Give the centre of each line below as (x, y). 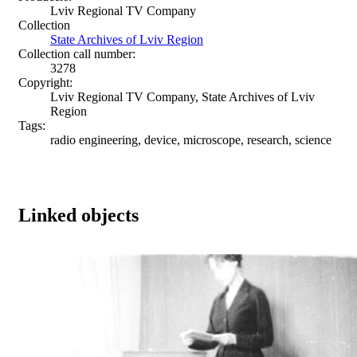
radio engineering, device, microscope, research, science (191, 139)
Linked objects (78, 215)
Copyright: (45, 82)
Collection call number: (77, 53)
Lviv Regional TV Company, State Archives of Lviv (182, 96)
